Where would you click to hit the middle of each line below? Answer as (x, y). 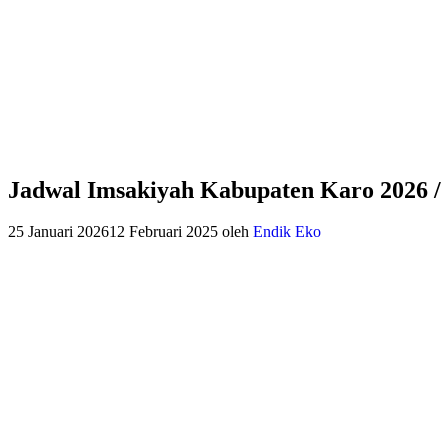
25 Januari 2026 (58, 232)
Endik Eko (287, 232)
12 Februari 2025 (163, 232)
